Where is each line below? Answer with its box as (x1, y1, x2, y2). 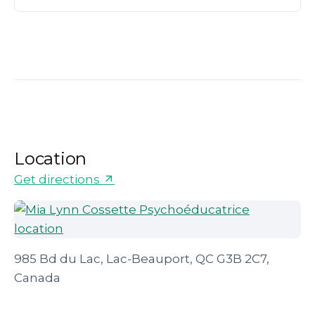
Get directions (14, 172, 103, 186)
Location (14, 148, 87, 169)
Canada (14, 271, 60, 285)
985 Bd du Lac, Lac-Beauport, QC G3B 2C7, (14, 252, 269, 266)
